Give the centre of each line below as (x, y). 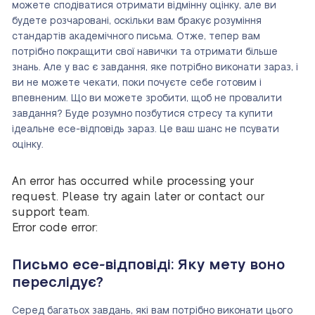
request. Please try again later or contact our (138, 197)
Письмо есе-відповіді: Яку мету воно (148, 265)
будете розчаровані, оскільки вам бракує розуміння (137, 21)
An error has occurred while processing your (133, 181)
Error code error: (55, 228)
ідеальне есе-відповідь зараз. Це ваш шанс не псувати (146, 129)
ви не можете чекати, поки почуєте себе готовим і (137, 83)
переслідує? (58, 283)
